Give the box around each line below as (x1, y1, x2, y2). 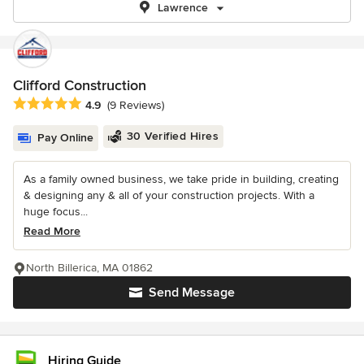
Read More (24, 224, 80, 239)
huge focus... (24, 205, 88, 219)
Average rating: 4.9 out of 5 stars (12, 96, 197, 113)
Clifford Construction (13, 76, 146, 94)
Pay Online (37, 131, 93, 145)
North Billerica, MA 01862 (26, 261, 153, 275)
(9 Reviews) (107, 98, 164, 113)
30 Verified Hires (126, 129, 219, 144)
